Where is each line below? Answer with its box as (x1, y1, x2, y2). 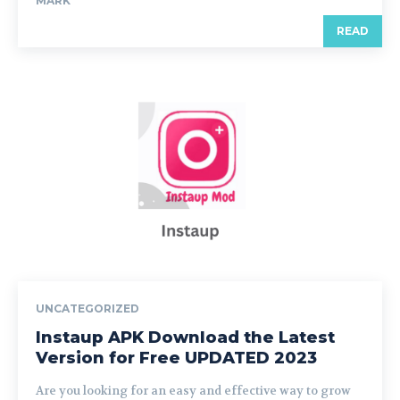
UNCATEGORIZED (36, 302, 139, 316)
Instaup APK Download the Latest (36, 328, 335, 348)
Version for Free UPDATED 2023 (36, 348, 317, 369)
